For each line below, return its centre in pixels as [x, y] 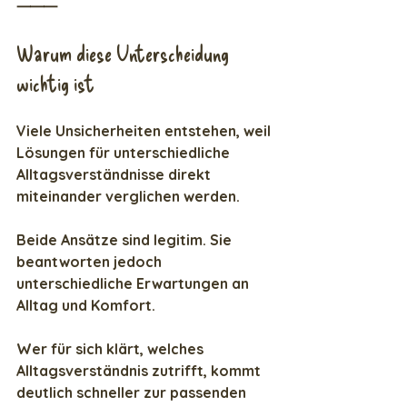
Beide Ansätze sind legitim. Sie [126, 240]
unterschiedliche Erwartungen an [134, 284]
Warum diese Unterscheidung [125, 54]
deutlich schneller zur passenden [133, 393]
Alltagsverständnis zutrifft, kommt [140, 371]
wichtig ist [55, 84]
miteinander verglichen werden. [128, 197]
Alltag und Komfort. [86, 306]
